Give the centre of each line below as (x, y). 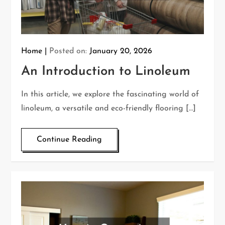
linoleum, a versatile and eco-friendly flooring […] (109, 109)
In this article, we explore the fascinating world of (110, 95)
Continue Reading (70, 140)
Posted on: (70, 51)
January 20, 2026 (121, 51)
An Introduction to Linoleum (106, 72)
